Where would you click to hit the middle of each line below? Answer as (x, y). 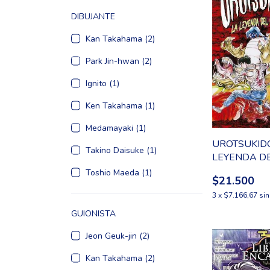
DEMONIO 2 (240, 171)
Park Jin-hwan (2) (119, 61)
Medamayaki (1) (116, 128)
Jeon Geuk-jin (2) (118, 236)
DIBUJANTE (93, 17)
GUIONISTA (93, 214)
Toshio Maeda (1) (119, 173)
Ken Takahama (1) (120, 106)
